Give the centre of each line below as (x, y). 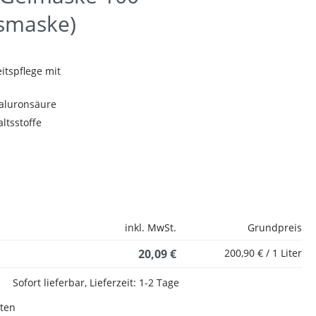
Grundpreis (275, 227)
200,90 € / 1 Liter (263, 253)
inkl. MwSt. (151, 227)
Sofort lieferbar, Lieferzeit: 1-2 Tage (96, 282)
